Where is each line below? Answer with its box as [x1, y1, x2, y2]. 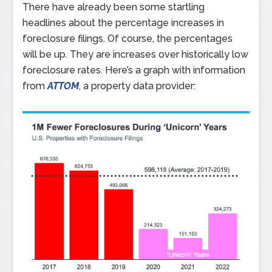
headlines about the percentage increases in [22, 16, 225, 29]
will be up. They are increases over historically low [22, 48, 249, 60]
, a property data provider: [79, 80, 196, 92]
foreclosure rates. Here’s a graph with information [22, 64, 246, 76]
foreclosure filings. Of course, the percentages [22, 32, 233, 44]
